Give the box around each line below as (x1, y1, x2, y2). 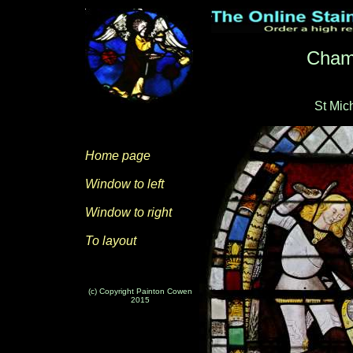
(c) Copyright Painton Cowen (88, 287, 192, 295)
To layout (84, 234, 136, 247)
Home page (84, 149, 150, 162)
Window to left (84, 177, 164, 191)
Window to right (84, 206, 172, 219)
